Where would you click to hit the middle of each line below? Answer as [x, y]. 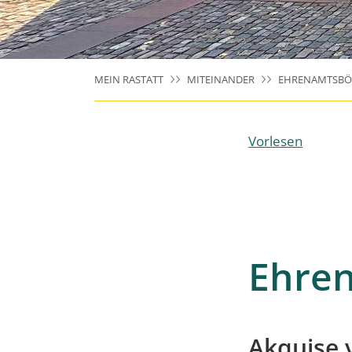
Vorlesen [276, 141]
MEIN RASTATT [129, 79]
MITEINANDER [221, 79]
